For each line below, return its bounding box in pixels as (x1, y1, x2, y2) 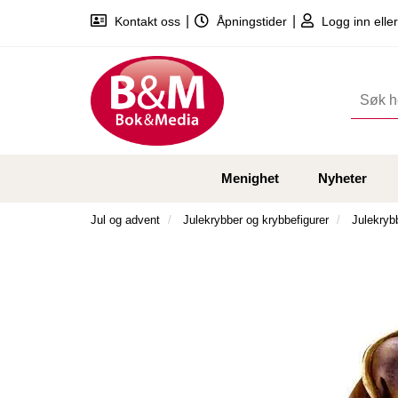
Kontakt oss (111, 14, 184, 28)
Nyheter (317, 171, 367, 187)
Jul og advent (91, 213, 160, 227)
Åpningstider (213, 14, 291, 28)
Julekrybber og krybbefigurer (183, 213, 329, 227)
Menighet (220, 171, 279, 187)
